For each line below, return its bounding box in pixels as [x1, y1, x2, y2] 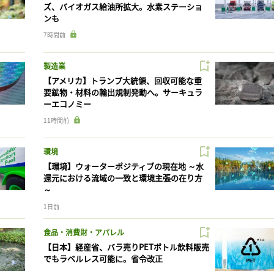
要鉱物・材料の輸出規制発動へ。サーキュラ [43, 86, 202, 98]
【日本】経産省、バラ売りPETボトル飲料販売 [43, 241, 209, 253]
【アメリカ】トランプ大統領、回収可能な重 [43, 75, 202, 87]
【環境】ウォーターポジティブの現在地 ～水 [43, 160, 204, 172]
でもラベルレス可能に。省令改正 [43, 253, 163, 265]
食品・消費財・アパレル [43, 227, 124, 238]
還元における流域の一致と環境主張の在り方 [43, 172, 202, 184]
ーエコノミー [43, 98, 91, 110]
